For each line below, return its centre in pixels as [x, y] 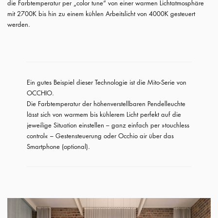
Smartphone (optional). [58, 146]
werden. [19, 24]
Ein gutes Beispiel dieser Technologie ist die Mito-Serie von [107, 82]
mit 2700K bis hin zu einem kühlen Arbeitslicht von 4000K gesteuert [101, 13]
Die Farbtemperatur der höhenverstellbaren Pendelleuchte [106, 103]
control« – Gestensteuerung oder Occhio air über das [100, 136]
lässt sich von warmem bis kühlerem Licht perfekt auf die [104, 114]
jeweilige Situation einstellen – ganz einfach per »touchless [108, 125]
